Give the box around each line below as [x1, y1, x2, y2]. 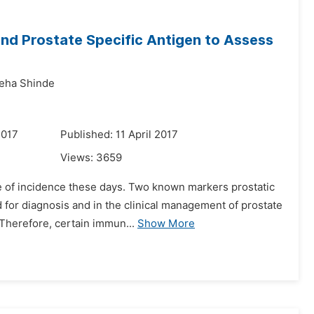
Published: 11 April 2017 [60, 128, 178, 141]
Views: [60, 151, 96, 164]
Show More [137, 217, 195, 230]
